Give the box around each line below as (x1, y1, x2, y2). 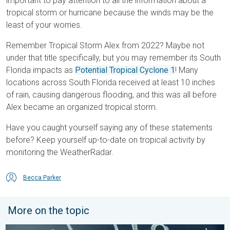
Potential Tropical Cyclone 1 (75, 65, 175, 75)
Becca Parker (23, 174, 61, 182)
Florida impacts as (6, 65, 75, 75)
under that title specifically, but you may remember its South (6, 53, 221, 63)
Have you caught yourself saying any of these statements (6, 123, 213, 133)
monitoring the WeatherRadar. (6, 147, 113, 158)
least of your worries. (6, 20, 82, 30)
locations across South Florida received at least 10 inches (6, 78, 215, 88)
